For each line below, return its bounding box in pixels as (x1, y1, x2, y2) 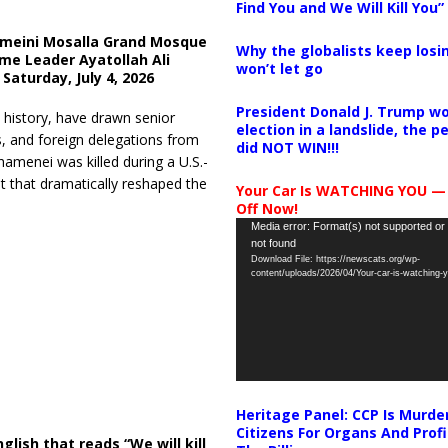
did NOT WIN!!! (235, 137, 339, 157)
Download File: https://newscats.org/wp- (250, 253, 420, 264)
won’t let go (235, 58, 323, 78)
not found (250, 236, 296, 249)
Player (234, 239, 275, 259)
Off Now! (235, 198, 298, 218)
